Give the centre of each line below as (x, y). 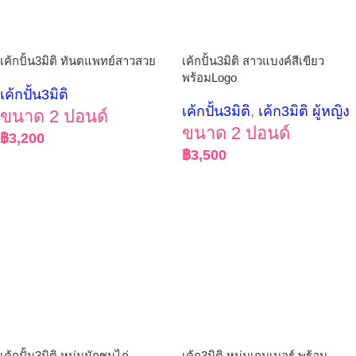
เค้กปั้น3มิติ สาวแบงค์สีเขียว (253, 61)
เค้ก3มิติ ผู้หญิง (304, 111)
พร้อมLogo (209, 77)
